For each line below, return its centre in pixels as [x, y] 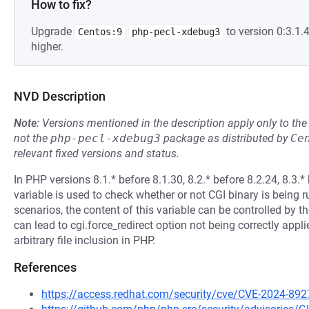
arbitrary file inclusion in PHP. [84, 240]
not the [32, 138]
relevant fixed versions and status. [97, 153]
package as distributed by [226, 138]
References [45, 267]
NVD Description [60, 96]
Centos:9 [100, 32]
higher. [47, 47]
